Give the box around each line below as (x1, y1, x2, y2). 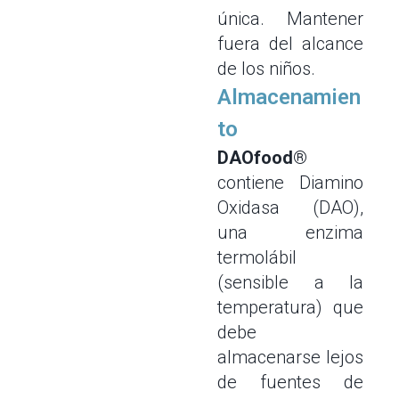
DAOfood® (217, 147, 307, 168)
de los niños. (217, 58, 315, 79)
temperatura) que (217, 297, 363, 318)
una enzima (217, 222, 363, 243)
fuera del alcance (217, 33, 363, 54)
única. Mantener (217, 8, 363, 29)
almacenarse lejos (217, 346, 363, 368)
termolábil (217, 247, 297, 268)
